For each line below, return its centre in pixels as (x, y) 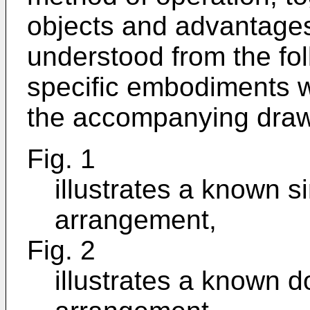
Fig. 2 (61, 250)
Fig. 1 (61, 159)
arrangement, (136, 220)
